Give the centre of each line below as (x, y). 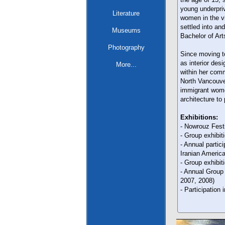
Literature (126, 13)
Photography (126, 47)
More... (126, 65)
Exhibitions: (199, 117)
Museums (126, 30)
